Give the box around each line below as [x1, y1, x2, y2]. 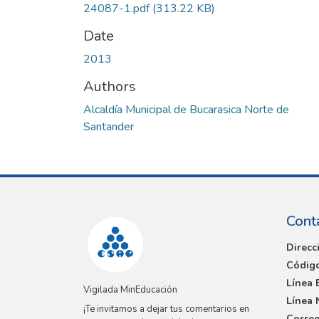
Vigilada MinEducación [83, 283, 177, 297]
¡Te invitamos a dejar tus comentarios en [83, 303, 249, 316]
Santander [83, 118, 134, 135]
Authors [83, 76, 136, 96]
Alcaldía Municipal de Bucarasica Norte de [83, 101, 289, 117]
